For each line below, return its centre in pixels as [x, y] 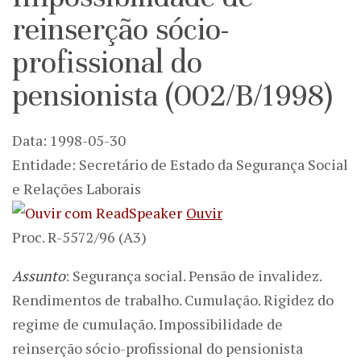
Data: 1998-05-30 [69, 141]
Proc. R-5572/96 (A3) [79, 237]
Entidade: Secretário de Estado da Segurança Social [180, 165]
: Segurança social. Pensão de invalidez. [193, 276]
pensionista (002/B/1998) [172, 95]
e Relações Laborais [77, 189]
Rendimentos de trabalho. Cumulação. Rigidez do [173, 300]
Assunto [39, 276]
